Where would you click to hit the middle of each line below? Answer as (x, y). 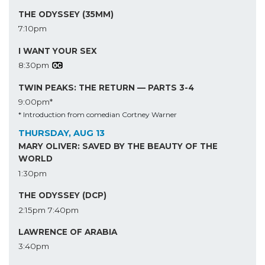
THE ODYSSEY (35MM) (66, 14)
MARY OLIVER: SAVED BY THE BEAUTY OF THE (118, 146)
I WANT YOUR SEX (58, 51)
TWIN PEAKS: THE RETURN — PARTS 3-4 (106, 87)
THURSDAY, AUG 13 (62, 133)
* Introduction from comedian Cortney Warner (98, 114)
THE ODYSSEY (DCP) (62, 195)
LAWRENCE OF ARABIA (68, 232)
